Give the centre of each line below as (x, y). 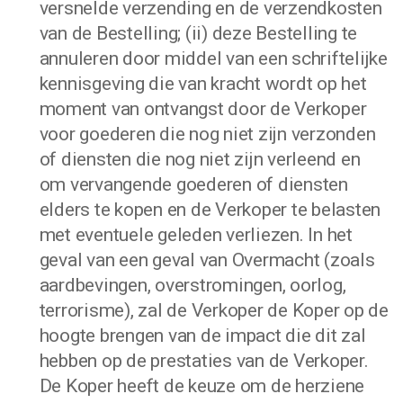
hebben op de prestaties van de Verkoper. (204, 361)
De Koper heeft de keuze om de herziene (202, 386)
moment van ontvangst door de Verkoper (203, 109)
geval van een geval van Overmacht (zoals (207, 260)
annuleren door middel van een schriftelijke (213, 58)
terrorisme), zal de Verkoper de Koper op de (214, 310)
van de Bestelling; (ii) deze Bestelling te (198, 33)
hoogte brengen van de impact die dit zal (202, 336)
